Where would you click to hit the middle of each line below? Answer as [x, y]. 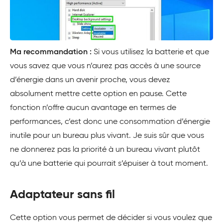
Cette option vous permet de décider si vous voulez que [111, 218]
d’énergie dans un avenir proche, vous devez [90, 80]
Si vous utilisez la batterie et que [150, 52]
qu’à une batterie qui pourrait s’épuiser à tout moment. [109, 164]
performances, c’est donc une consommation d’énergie [110, 122]
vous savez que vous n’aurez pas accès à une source [105, 66]
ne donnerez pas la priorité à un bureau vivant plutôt [105, 150]
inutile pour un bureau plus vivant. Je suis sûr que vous [107, 136]
